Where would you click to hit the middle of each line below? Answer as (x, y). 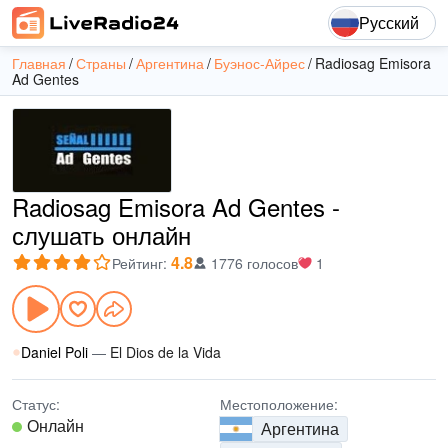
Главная (39, 63)
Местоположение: (279, 404)
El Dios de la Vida (165, 352)
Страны (101, 63)
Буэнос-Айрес (259, 63)
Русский (389, 22)
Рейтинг (137, 263)
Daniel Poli (54, 352)
